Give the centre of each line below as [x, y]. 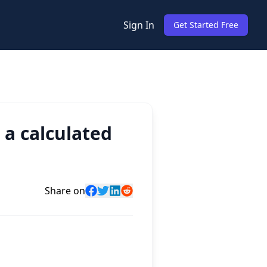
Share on [65, 191]
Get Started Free [206, 25]
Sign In [139, 25]
